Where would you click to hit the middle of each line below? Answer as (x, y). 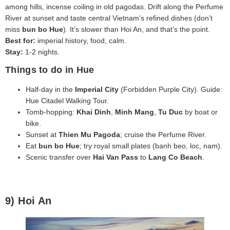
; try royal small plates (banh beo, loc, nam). (151, 146)
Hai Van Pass (116, 157)
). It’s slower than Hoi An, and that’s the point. (137, 29)
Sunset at (42, 135)
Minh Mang (135, 112)
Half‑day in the (50, 90)
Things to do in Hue (50, 70)
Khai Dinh (94, 112)
